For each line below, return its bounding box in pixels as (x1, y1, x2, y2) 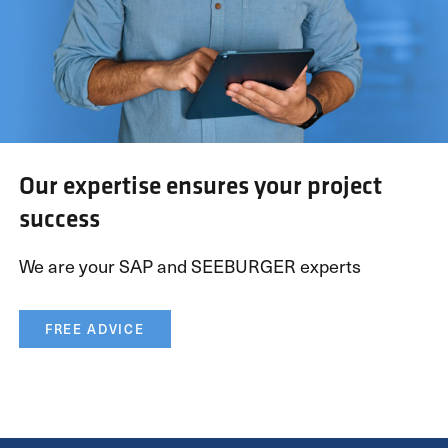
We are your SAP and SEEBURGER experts (18, 251, 361, 279)
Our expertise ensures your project (18, 167, 382, 202)
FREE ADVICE (44, 318, 145, 338)
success (18, 200, 100, 235)
